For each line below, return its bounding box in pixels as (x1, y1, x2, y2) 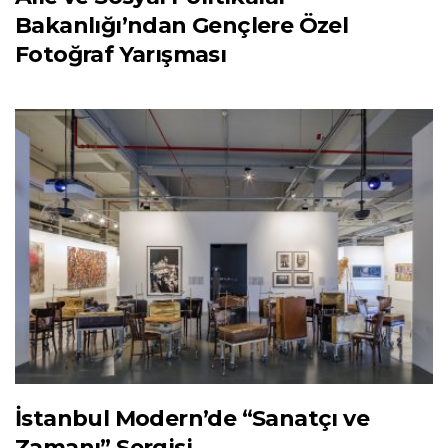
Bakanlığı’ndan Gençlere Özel (15, 11, 349, 39)
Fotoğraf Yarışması (15, 40, 227, 68)
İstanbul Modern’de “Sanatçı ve (15, 405, 369, 433)
